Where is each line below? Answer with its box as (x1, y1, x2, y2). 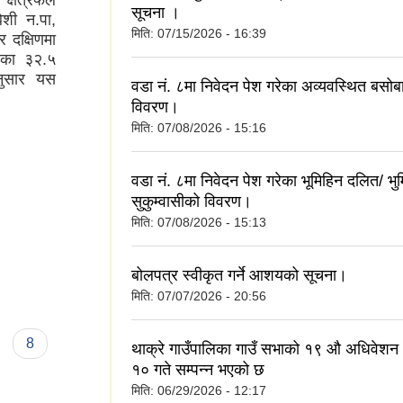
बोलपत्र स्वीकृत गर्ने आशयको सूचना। (131, 265, 347, 284)
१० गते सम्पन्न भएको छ (131, 360, 264, 379)
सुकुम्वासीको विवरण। (131, 192, 252, 210)
